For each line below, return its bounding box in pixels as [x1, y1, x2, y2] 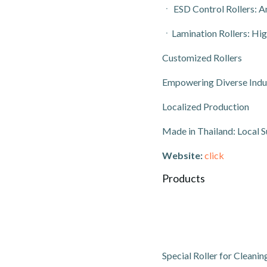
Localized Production [162, 101, 249, 113]
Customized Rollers [162, 52, 242, 64]
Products [162, 172, 205, 185]
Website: [162, 150, 203, 162]
